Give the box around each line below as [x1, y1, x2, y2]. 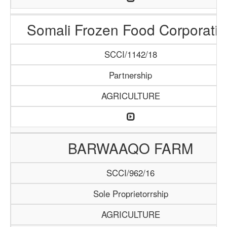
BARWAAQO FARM [67, 138, 193, 158]
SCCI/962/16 [106, 167, 155, 179]
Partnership [109, 69, 152, 81]
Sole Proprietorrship [93, 187, 168, 200]
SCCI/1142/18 [104, 48, 157, 60]
